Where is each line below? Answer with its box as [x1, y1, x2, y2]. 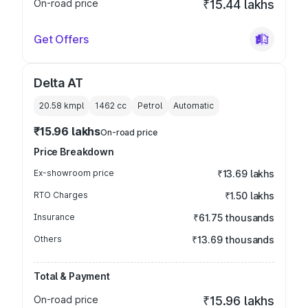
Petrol [137, 100, 162, 111]
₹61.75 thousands [193, 212, 274, 223]
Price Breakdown [34, 146, 114, 157]
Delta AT [34, 76, 83, 90]
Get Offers [34, 32, 89, 46]
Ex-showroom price [34, 168, 114, 178]
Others [34, 234, 62, 244]
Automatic [173, 100, 214, 111]
